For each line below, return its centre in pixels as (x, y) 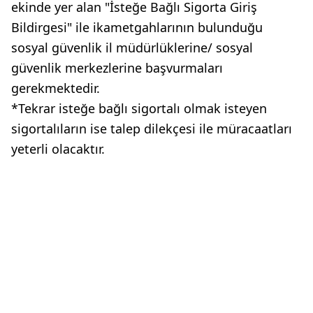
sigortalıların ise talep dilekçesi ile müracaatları (152, 129)
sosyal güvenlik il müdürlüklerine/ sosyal (132, 48)
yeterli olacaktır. (58, 149)
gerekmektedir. (56, 88)
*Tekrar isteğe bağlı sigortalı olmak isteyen (139, 109)
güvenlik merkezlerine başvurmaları (117, 68)
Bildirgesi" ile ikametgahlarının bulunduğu (137, 28)
